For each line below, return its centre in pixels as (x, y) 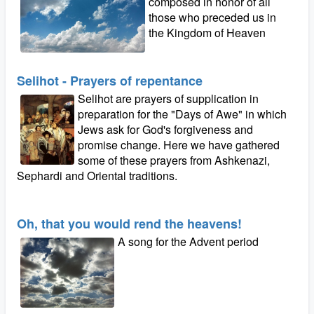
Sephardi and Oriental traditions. (97, 176)
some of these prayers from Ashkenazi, (174, 160)
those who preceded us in (212, 17)
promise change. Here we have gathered (179, 145)
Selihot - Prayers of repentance (110, 81)
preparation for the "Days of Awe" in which (183, 114)
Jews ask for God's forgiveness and (166, 129)
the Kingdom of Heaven (207, 33)
